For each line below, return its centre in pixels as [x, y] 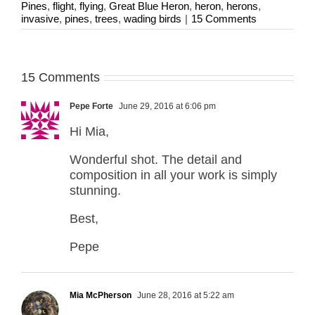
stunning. [95, 190]
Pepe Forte [91, 106]
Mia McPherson [101, 295]
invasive [40, 18]
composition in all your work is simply [173, 175]
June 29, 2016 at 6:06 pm [166, 106]
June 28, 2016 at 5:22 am [185, 295]
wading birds [153, 18]
